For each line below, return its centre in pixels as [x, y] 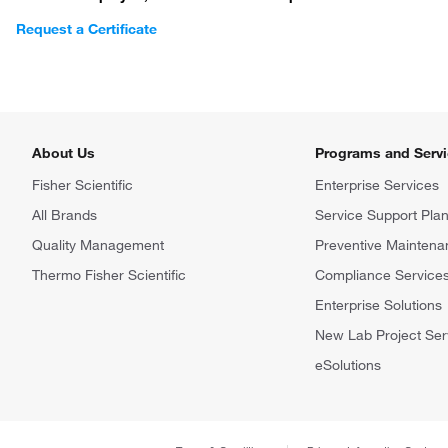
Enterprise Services [377, 185]
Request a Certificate [86, 29]
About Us [63, 153]
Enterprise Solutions [378, 305]
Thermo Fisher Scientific [109, 275]
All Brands [64, 215]
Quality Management [98, 245]
